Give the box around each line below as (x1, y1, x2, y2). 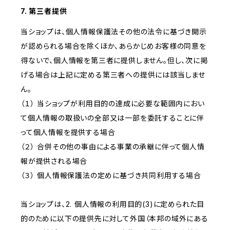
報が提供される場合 (21, 157, 88, 166)
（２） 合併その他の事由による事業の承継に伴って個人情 (21, 142, 205, 151)
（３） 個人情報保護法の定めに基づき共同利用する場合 (21, 171, 201, 180)
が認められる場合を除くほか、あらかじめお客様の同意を (21, 42, 206, 51)
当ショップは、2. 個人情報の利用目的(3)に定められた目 (21, 200, 205, 209)
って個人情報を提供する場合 (21, 128, 116, 137)
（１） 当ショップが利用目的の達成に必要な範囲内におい (21, 99, 205, 108)
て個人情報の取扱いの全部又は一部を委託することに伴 (21, 113, 204, 123)
